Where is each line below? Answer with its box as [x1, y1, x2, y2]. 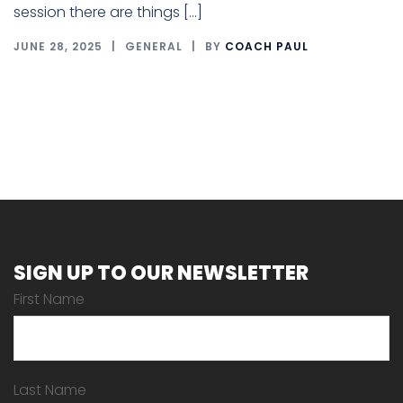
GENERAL [125, 39, 183, 54]
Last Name [13, 380, 86, 400]
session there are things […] [13, 2, 202, 22]
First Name [13, 289, 85, 309]
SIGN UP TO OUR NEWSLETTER [13, 259, 309, 287]
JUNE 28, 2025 [13, 39, 103, 54]
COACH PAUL [225, 39, 309, 54]
